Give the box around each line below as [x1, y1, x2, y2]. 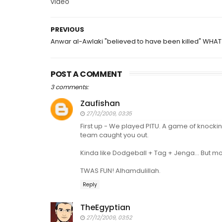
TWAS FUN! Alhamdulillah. [80, 166, 161, 175]
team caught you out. [80, 130, 149, 140]
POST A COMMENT [51, 68, 122, 80]
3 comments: [51, 83, 89, 91]
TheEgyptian [80, 201, 130, 213]
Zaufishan [80, 98, 120, 109]
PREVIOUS [51, 25, 84, 34]
